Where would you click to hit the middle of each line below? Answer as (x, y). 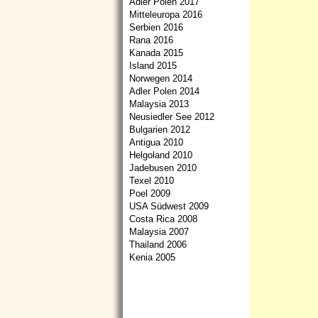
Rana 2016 (151, 40)
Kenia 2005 (152, 257)
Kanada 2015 (156, 53)
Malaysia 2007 (159, 232)
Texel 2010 (152, 181)
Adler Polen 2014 (164, 91)
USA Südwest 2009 (169, 206)
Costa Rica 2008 (163, 219)
